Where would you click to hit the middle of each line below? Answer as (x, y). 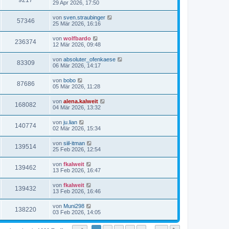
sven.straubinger (84, 17)
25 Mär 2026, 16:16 (77, 24)
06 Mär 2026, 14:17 (77, 65)
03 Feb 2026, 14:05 (77, 212)
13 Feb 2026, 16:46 (77, 191)
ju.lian (70, 122)
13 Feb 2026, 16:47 (77, 170)
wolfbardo (77, 38)
